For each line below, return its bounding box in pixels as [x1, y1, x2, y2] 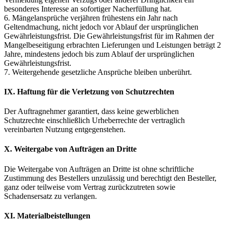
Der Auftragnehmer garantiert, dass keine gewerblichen [4, 107, 179, 116]
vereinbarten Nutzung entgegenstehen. [4, 125, 126, 134]
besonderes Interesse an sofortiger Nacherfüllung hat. [4, 4, 172, 13]
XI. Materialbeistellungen [4, 211, 90, 220]
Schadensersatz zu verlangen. [4, 191, 97, 200]
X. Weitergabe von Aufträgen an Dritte [4, 145, 137, 154]
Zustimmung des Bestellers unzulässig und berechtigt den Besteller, [4, 173, 216, 182]
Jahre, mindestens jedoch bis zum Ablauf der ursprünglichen [4, 49, 194, 58]
